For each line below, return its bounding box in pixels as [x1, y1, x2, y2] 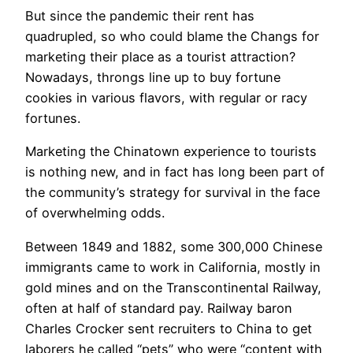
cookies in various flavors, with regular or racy [25, 89, 307, 106]
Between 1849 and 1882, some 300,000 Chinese [25, 238, 322, 255]
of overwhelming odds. [25, 205, 165, 221]
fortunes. [25, 110, 80, 126]
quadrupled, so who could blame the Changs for [25, 28, 319, 44]
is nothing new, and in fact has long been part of [25, 164, 325, 180]
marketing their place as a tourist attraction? [25, 48, 295, 65]
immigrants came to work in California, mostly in [25, 258, 321, 275]
